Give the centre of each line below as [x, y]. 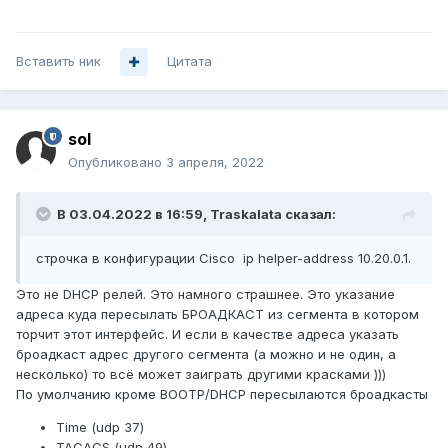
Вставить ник [58, 61]
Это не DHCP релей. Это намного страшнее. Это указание [205, 294]
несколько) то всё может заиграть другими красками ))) [201, 374]
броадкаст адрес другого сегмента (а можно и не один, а [206, 354]
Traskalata [246, 214]
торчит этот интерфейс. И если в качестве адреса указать [207, 334]
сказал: [309, 214]
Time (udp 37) [100, 427]
